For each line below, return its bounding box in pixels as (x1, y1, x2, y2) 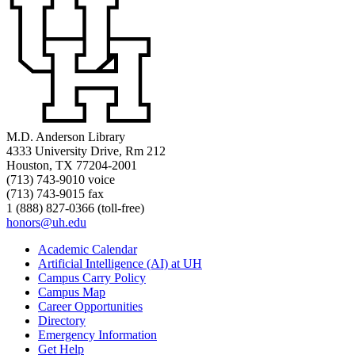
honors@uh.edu (6, 215, 86, 229)
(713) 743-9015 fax (6, 186, 104, 200)
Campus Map (38, 284, 105, 299)
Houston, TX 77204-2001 (6, 158, 137, 172)
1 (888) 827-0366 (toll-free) (6, 200, 144, 215)
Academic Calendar (38, 242, 137, 256)
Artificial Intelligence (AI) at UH (38, 256, 202, 270)
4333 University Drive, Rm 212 (6, 143, 166, 158)
